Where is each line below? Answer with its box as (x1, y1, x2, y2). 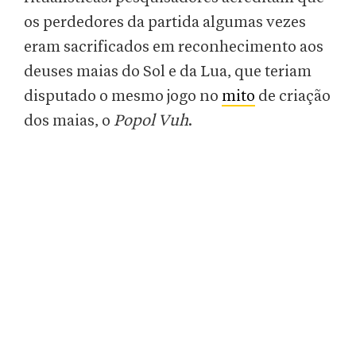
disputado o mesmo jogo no (24, 88, 222, 105)
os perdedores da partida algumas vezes (24, 14, 306, 31)
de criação (255, 88, 331, 105)
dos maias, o (24, 113, 114, 130)
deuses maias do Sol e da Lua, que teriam (24, 64, 311, 80)
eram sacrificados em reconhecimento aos (24, 39, 323, 56)
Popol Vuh (114, 113, 188, 130)
